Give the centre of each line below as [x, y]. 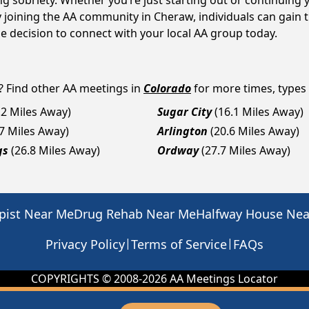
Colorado [167, 88]
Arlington [182, 131]
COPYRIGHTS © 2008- [87, 279]
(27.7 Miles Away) [246, 150]
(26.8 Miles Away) [56, 150]
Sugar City [185, 112]
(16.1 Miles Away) [259, 112]
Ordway [178, 150]
